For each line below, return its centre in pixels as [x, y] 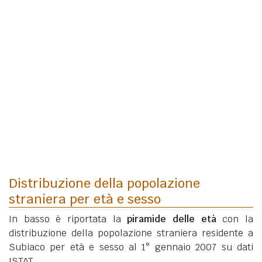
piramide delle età [172, 219]
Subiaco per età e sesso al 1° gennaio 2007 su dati [131, 247]
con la [235, 219]
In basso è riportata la [68, 219]
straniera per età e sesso [85, 199]
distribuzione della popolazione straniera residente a [131, 233]
